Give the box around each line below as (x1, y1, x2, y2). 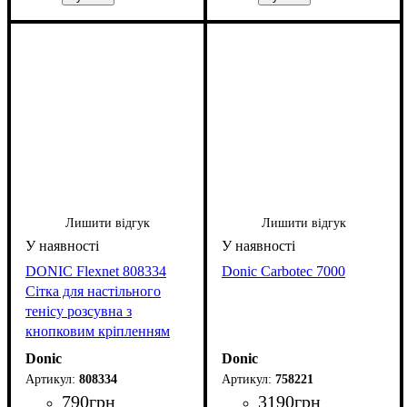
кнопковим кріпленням (25, 323, 170, 340)
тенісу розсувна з (25, 303, 132, 320)
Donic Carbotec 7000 (222, 263, 345, 280)
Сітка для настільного (25, 283, 161, 300)
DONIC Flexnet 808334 (25, 263, 166, 280)
